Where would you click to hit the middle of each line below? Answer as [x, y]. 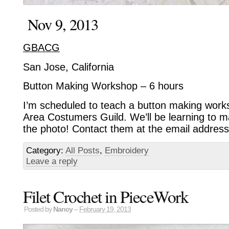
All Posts [83, 150]
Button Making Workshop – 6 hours [103, 86]
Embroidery [127, 150]
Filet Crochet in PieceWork [106, 196]
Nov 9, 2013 [61, 24]
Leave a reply [52, 161]
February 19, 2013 [105, 209]
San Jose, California [68, 67]
